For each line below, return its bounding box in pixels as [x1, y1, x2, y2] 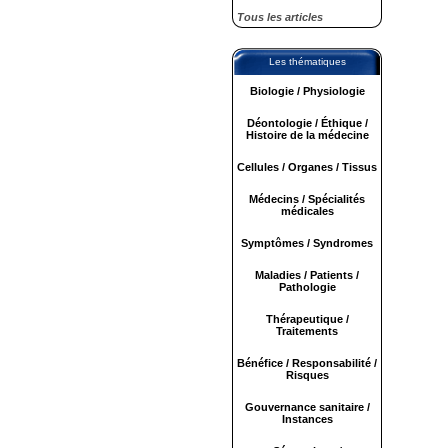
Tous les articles [237, 11, 323, 23]
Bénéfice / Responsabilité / [237, 357, 377, 369]
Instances [281, 413, 333, 425]
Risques [285, 369, 329, 381]
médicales [280, 205, 334, 217]
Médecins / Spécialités [249, 193, 365, 205]
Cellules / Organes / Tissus [237, 161, 377, 173]
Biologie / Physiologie [249, 85, 365, 97]
